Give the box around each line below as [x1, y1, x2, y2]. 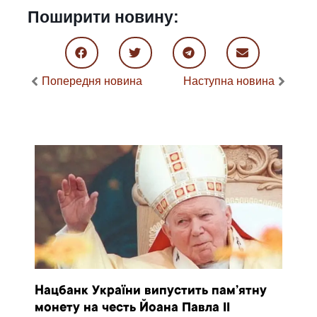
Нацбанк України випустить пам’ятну [35, 284, 267, 299]
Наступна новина [183, 75, 275, 87]
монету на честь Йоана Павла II [35, 301, 231, 316]
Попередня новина [42, 75, 143, 87]
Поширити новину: [28, 8, 180, 26]
